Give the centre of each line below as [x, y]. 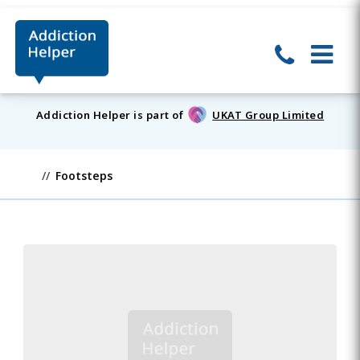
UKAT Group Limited [268, 115]
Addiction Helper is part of [110, 115]
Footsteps [84, 176]
